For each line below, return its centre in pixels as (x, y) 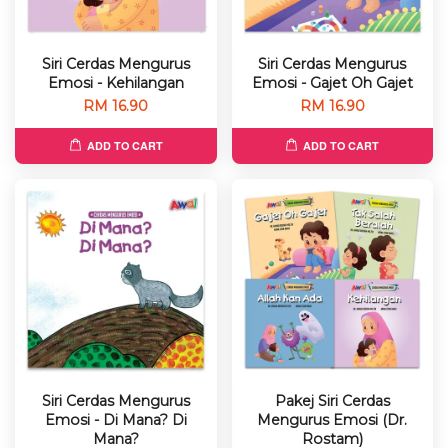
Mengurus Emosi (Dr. (332, 419)
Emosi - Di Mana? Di (115, 419)
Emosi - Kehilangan (115, 82)
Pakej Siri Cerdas (332, 400)
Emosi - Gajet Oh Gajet (332, 82)
